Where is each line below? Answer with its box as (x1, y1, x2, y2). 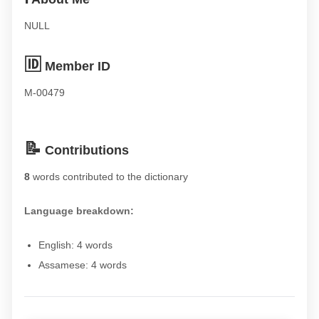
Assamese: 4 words (38, 259, 127, 271)
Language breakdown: (24, 205, 134, 216)
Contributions (41, 143, 129, 157)
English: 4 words (38, 239, 113, 251)
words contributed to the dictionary (30, 171, 188, 182)
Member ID (41, 59, 110, 73)
